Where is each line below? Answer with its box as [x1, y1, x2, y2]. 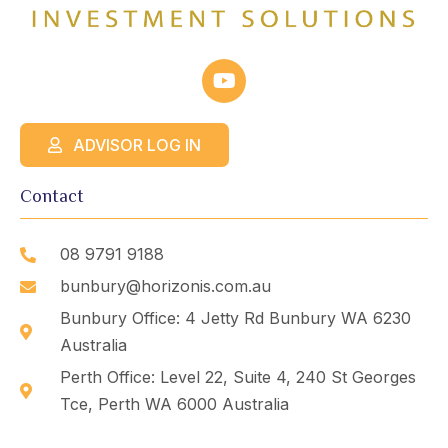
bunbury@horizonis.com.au [60, 276, 271, 297]
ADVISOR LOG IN [73, 135, 201, 156]
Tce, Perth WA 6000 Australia [60, 394, 289, 415]
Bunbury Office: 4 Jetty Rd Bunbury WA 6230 [60, 308, 411, 329]
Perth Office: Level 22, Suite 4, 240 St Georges [60, 367, 416, 388]
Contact [20, 186, 84, 207]
